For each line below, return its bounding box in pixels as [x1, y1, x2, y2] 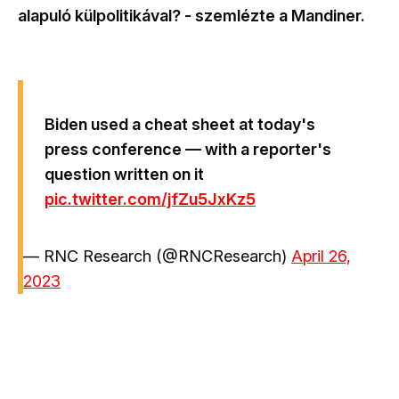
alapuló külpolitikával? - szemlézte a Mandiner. [18, 6, 369, 26]
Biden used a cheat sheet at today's [45, 115, 315, 134]
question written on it [45, 165, 204, 184]
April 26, [291, 247, 351, 266]
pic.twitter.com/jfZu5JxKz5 [45, 190, 256, 209]
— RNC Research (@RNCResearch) [23, 247, 291, 266]
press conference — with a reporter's [45, 140, 331, 159]
